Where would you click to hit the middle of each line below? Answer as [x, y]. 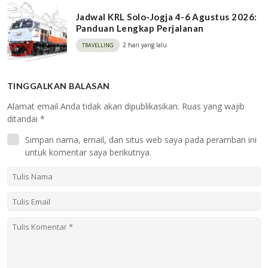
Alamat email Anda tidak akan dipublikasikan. [93, 106]
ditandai [24, 118]
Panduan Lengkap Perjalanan [140, 28]
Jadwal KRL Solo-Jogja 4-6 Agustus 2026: [167, 16]
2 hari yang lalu [145, 45]
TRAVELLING [98, 45]
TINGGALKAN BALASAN [59, 86]
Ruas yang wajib [213, 106]
